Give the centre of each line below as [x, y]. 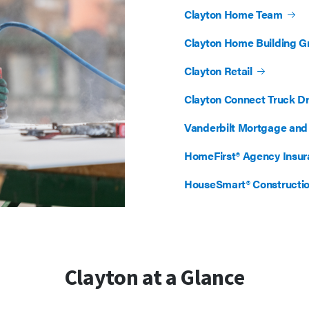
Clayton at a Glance [154, 277]
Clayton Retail [218, 71]
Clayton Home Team [233, 14]
